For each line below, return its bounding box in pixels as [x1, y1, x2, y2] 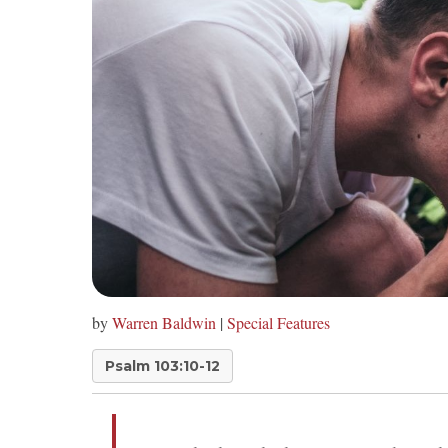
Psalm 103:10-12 [105, 357, 220, 376]
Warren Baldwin [112, 312, 216, 334]
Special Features [227, 312, 330, 334]
